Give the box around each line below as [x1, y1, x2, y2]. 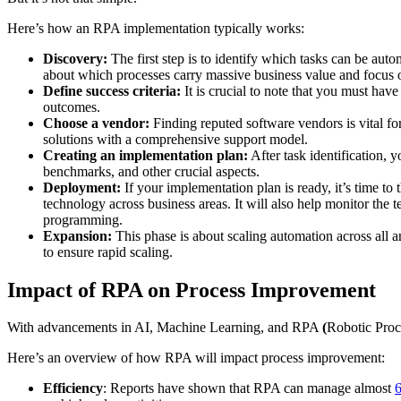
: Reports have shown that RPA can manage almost [103, 380, 395, 397]
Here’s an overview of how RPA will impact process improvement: [7, 350, 392, 366]
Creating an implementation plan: [43, 147, 248, 163]
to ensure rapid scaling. [43, 243, 176, 260]
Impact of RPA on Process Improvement [7, 277, 376, 302]
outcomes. [43, 98, 104, 115]
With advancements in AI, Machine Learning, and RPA [7, 320, 322, 336]
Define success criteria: [43, 82, 181, 98]
